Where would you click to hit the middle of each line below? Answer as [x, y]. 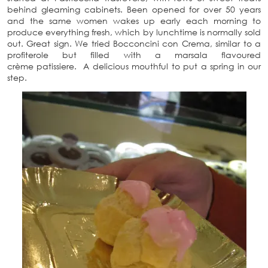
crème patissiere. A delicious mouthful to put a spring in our [134, 66]
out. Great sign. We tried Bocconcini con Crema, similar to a [134, 43]
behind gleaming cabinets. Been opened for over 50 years [134, 9]
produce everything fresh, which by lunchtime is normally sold [134, 32]
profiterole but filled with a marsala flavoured [134, 55]
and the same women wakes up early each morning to [134, 21]
